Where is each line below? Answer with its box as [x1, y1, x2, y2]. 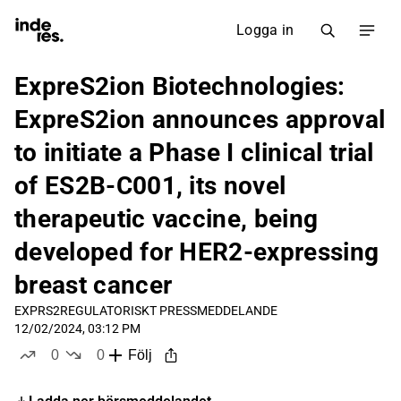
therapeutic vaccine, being [14, 204, 319, 234]
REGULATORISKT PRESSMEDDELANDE [60, 303, 277, 318]
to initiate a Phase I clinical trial [14, 138, 374, 167]
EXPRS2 [14, 303, 60, 318]
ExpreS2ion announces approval [14, 105, 386, 134]
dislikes [99, 364, 150, 380]
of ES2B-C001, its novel [14, 171, 286, 200]
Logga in [236, 21, 294, 38]
